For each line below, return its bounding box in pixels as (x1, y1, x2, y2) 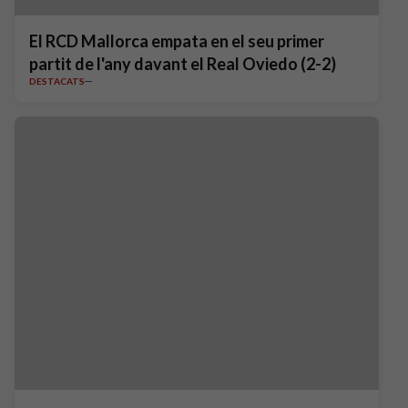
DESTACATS (29, 76, 85, 87)
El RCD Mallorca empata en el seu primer (29, 31, 324, 51)
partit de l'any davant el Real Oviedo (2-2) (29, 54, 336, 74)
